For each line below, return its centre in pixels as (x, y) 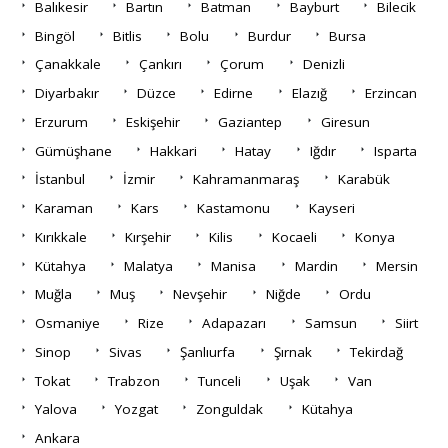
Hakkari (174, 150)
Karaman (63, 208)
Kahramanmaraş (246, 179)
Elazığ (309, 93)
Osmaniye (67, 323)
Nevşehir (200, 294)
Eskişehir (153, 121)
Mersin (396, 265)
